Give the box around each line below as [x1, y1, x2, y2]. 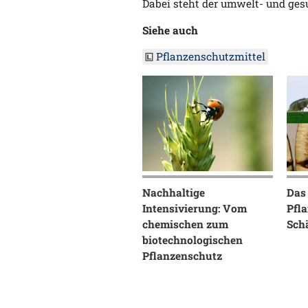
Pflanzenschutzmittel [156, 49, 265, 64]
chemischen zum [142, 217, 228, 231]
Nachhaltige [142, 185, 205, 199]
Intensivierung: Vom [142, 201, 247, 215]
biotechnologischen [142, 232, 243, 247]
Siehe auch [142, 23, 198, 37]
